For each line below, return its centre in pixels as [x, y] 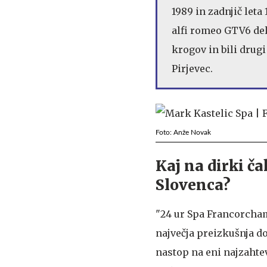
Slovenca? [193, 185]
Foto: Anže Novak [183, 132]
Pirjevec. [192, 68]
